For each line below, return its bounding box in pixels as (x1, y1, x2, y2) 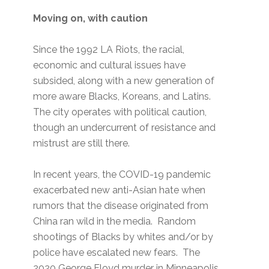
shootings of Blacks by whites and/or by (33, 231, 214, 243)
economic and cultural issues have (33, 59, 186, 71)
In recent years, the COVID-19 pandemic (33, 169, 211, 181)
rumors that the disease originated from (33, 200, 209, 212)
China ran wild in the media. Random (33, 216, 196, 228)
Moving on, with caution (33, 13, 148, 25)
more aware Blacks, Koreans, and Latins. (33, 91, 214, 103)
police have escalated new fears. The (33, 247, 201, 259)
